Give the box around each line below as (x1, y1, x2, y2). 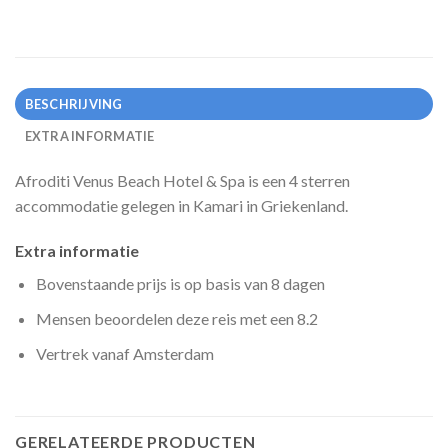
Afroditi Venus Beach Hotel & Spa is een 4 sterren (15, 170, 350, 190)
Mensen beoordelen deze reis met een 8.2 (35, 309, 318, 329)
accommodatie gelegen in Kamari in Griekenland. (15, 195, 348, 215)
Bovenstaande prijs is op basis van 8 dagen (35, 274, 325, 294)
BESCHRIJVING (24, 95, 123, 112)
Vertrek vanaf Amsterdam (35, 343, 214, 363)
